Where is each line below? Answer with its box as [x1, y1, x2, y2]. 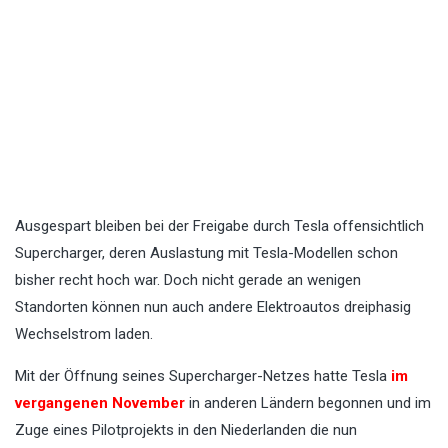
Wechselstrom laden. [15, 325, 153, 344]
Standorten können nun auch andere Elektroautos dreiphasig [15, 298, 411, 317]
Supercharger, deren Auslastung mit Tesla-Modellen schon [15, 244, 398, 263]
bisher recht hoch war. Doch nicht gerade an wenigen [15, 271, 361, 290]
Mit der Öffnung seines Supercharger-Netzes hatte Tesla [15, 367, 391, 386]
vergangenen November [15, 394, 189, 413]
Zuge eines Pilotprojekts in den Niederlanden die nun [15, 421, 357, 440]
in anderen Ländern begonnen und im [189, 394, 431, 413]
